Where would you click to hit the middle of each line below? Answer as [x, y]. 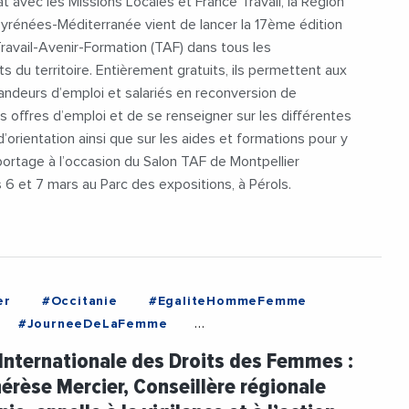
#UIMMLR [57, 85]
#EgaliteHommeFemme [228, 301]
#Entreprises [122, 17]
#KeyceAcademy [178, 40]
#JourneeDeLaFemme [93, 324]
